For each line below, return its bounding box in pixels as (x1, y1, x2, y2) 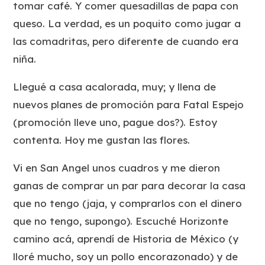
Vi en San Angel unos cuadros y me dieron (13, 161, 221, 174)
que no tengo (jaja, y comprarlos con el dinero (13, 196, 243, 209)
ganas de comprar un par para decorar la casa (13, 179, 246, 192)
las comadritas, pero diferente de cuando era (13, 34, 239, 47)
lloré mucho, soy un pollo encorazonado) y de (13, 250, 238, 263)
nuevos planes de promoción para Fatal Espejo (13, 98, 244, 111)
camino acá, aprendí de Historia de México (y (13, 232, 239, 245)
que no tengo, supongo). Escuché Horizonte (13, 214, 229, 227)
